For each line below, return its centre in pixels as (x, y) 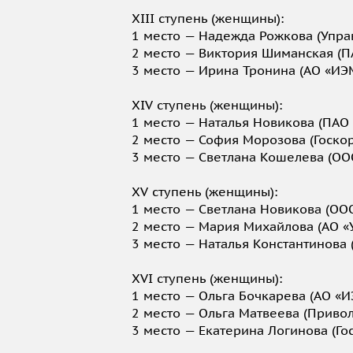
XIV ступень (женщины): (207, 105)
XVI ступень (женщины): (207, 279)
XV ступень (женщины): (204, 192)
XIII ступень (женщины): (208, 19)
